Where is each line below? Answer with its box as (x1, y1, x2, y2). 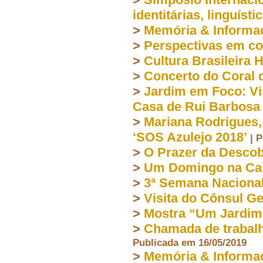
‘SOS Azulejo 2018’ (133, 129, 247, 144)
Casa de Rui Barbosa (133, 99, 260, 114)
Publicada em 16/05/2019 (133, 236, 247, 248)
